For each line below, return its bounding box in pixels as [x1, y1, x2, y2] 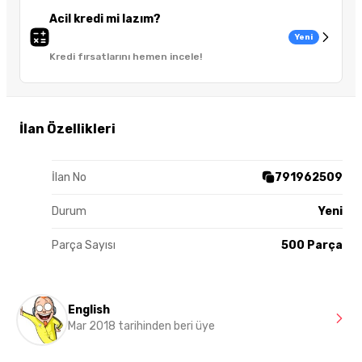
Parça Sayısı [52, 238, 116, 252]
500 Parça [281, 238, 343, 252]
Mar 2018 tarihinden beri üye [68, 319, 215, 334]
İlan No [52, 170, 86, 184]
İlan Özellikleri [19, 120, 116, 137]
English [68, 303, 110, 318]
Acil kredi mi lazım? [49, 12, 161, 27]
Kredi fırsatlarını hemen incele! [49, 51, 202, 63]
